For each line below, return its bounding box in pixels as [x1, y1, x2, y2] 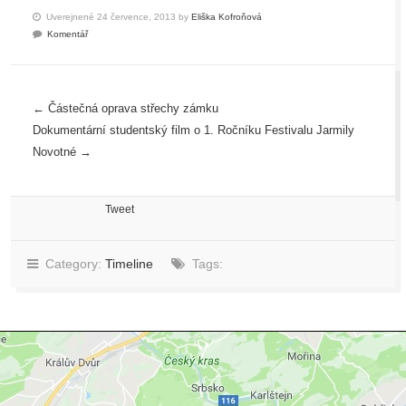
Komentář [47, 29, 88, 40]
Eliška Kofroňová [191, 12, 262, 23]
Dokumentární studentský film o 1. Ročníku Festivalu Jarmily [33, 123, 354, 138]
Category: [38, 256, 105, 272]
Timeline [105, 256, 153, 272]
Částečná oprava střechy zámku [48, 101, 218, 116]
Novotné [33, 145, 76, 159]
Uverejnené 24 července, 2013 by [41, 12, 191, 23]
